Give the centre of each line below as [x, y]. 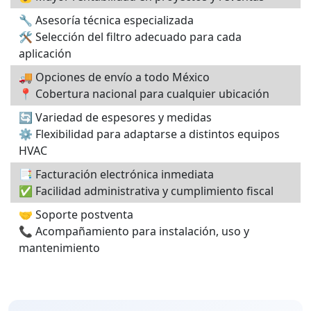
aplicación [45, 54]
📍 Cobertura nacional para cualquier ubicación [144, 94]
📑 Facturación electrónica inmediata [116, 175]
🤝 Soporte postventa [76, 215]
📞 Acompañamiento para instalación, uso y [134, 232]
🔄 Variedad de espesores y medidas [115, 118]
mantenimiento [59, 248]
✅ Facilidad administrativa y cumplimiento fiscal [146, 191]
